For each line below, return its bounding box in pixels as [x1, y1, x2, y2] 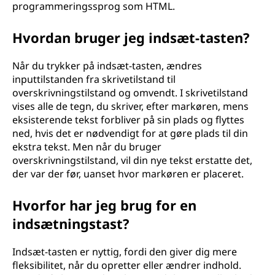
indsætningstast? [12, 214, 130, 233]
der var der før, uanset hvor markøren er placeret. [12, 167, 244, 180]
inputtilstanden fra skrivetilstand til [12, 72, 176, 86]
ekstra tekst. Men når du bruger [12, 140, 161, 153]
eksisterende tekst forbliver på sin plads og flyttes [12, 113, 244, 126]
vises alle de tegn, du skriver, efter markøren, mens [12, 99, 249, 113]
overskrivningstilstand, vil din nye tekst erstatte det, [12, 153, 252, 167]
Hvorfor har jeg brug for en [12, 196, 196, 214]
